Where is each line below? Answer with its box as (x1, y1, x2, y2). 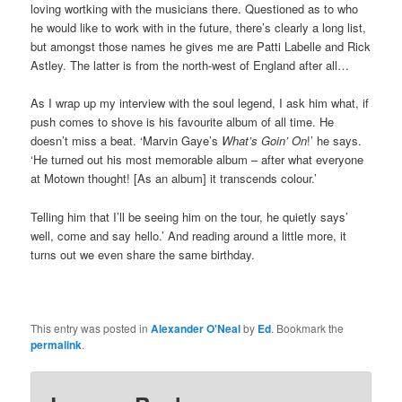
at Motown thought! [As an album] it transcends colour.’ (31, 170, 318, 188)
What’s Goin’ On (222, 132, 308, 150)
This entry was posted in (31, 319, 152, 336)
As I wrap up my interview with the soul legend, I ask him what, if (31, 94, 370, 112)
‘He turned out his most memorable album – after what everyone (31, 151, 364, 169)
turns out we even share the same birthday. (31, 245, 256, 263)
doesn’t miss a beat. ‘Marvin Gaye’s (31, 132, 223, 150)
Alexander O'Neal (151, 319, 241, 336)
